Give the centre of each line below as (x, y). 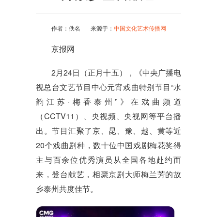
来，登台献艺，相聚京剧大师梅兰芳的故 (108, 174)
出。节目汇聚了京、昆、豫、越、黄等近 (108, 130)
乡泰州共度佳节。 (67, 188)
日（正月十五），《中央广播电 (127, 72)
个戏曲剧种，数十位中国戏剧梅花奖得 (113, 145)
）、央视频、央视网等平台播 (128, 116)
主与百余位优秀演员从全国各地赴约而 (108, 159)
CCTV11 (59, 116)
